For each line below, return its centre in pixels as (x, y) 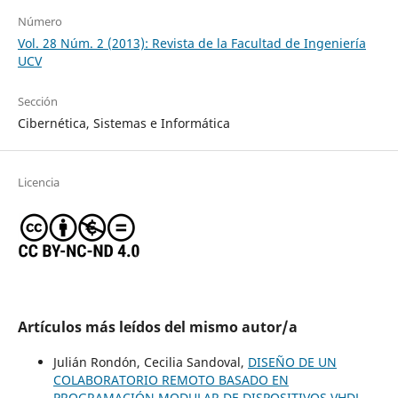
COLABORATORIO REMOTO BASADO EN (171, 379)
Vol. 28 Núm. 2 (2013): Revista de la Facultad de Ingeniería (191, 43)
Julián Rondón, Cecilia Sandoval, (150, 362)
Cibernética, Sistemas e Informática (123, 123)
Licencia (38, 182)
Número (40, 21)
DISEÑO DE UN (292, 362)
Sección (37, 101)
